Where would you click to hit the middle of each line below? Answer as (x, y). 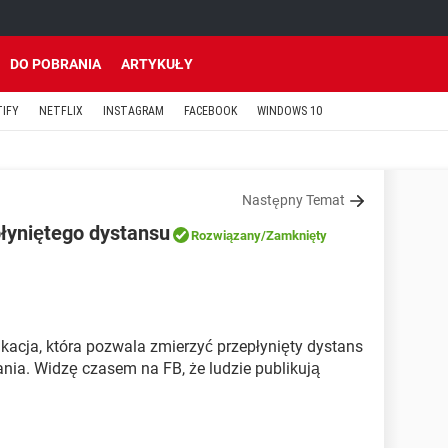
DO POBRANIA (55, 64)
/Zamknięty (294, 235)
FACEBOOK (210, 111)
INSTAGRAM (133, 111)
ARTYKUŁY (157, 64)
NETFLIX (61, 111)
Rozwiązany (226, 235)
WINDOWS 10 (289, 111)
